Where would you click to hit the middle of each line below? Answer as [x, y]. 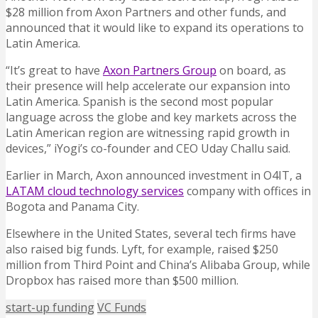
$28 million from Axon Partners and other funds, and [146, 12]
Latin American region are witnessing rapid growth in [148, 133]
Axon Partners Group [160, 71]
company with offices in [247, 191]
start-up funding [50, 308]
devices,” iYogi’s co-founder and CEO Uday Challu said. [148, 149]
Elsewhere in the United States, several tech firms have [151, 234]
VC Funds [122, 308]
